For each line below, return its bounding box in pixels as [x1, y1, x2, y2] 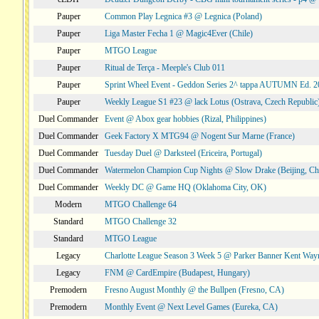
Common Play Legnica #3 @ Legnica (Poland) [105, 11, 262, 21]
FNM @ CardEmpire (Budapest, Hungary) [105, 268, 250, 278]
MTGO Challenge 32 [105, 216, 177, 226]
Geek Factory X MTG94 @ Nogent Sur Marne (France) [105, 131, 295, 141]
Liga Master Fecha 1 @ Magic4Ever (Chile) [105, 28, 253, 38]
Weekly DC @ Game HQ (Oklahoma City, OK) [105, 182, 266, 192]
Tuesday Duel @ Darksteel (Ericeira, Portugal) [105, 148, 262, 158]
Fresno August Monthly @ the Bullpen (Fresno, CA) [105, 285, 284, 295]
